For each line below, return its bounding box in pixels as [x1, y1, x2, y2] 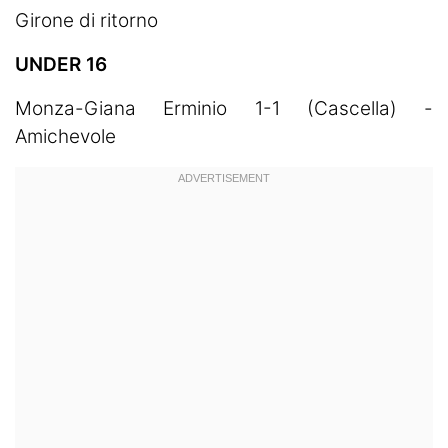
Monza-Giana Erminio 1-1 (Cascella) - [15, 96, 433, 120]
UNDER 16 [15, 52, 107, 76]
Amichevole [15, 124, 116, 148]
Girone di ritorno [15, 8, 158, 32]
